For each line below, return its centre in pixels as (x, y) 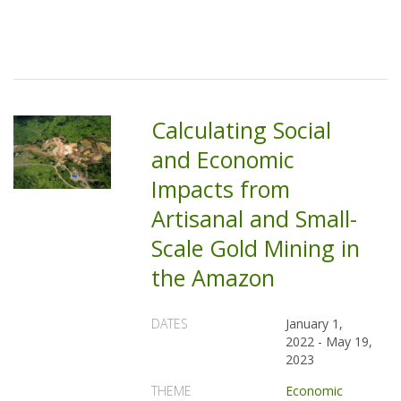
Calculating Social (242, 130)
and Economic (223, 159)
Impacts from (221, 189)
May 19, (350, 341)
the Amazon (213, 277)
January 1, (315, 324)
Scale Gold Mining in (256, 248)
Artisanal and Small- (255, 218)
